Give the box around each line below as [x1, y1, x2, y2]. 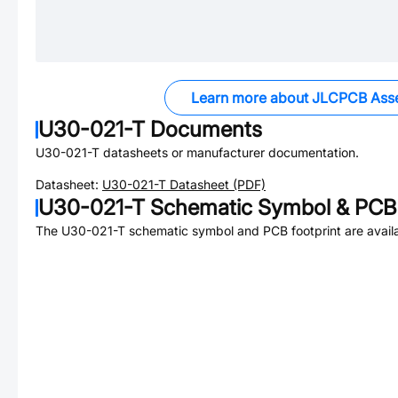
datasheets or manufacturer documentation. [99, 145, 359, 160]
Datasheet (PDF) [166, 177, 266, 192]
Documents [145, 116, 262, 142]
